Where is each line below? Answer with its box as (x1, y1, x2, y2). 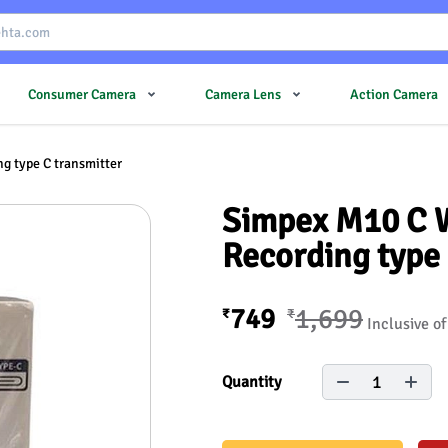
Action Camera (350, 85, 438, 103)
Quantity (222, 371, 281, 392)
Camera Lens (205, 85, 281, 103)
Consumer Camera (28, 85, 136, 103)
